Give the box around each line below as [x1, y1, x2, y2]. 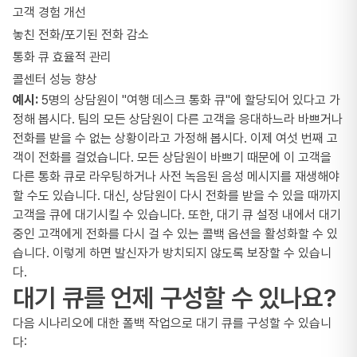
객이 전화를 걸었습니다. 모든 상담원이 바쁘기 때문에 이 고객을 [13, 150, 331, 165]
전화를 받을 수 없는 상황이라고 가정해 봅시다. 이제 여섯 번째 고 [13, 131, 338, 146]
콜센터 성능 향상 [13, 72, 97, 87]
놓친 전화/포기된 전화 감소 [13, 27, 149, 42]
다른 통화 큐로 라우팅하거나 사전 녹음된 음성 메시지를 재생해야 [13, 169, 339, 184]
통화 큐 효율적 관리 [13, 49, 112, 65]
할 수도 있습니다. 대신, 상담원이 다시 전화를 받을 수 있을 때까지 [13, 188, 341, 203]
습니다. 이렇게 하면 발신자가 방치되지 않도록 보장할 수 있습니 [13, 245, 331, 261]
